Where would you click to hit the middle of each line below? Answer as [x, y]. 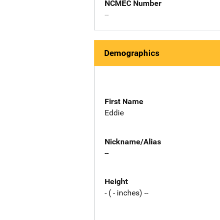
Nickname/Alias [133, 141]
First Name [124, 101]
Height [116, 182]
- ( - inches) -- [126, 193]
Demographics [132, 53]
